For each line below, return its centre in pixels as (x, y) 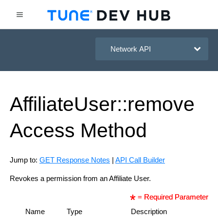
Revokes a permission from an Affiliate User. (80, 178)
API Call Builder (140, 160)
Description (149, 211)
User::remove (134, 104)
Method (114, 130)
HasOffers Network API (58, 24)
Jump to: (25, 160)
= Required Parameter (172, 197)
